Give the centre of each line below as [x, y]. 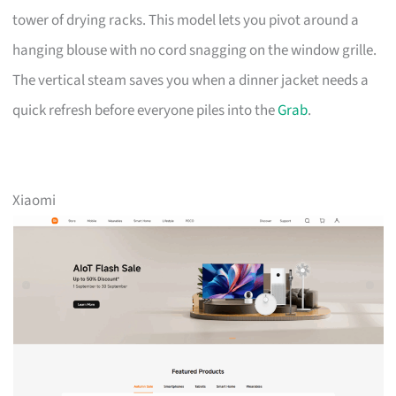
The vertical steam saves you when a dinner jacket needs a [191, 80]
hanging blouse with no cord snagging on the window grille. [195, 50]
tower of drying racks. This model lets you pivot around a [186, 20]
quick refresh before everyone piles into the [145, 110]
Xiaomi [34, 200]
